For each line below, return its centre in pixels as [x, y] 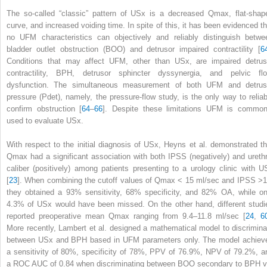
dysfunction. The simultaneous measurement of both [107, 85]
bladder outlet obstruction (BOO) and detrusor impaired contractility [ [133, 49]
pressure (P [27, 97]
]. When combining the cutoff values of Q [89, 180]
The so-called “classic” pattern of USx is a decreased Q [111, 13]
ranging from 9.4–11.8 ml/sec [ [187, 216]
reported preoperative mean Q [60, 216]
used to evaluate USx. [45, 120]
